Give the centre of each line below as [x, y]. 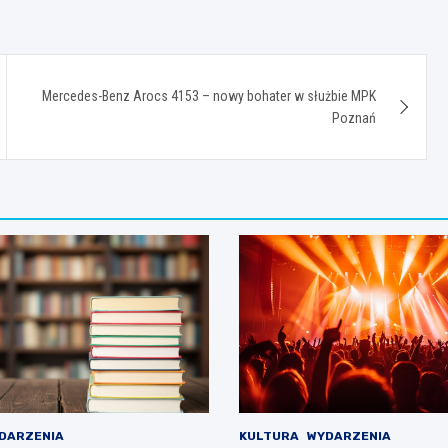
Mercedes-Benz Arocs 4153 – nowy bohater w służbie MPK [209, 95]
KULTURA [269, 436]
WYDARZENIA [349, 436]
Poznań [354, 117]
